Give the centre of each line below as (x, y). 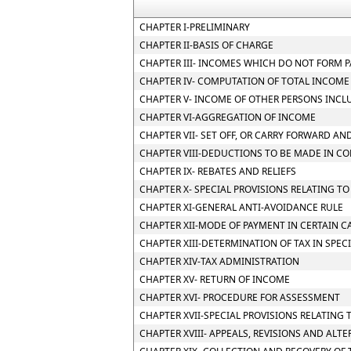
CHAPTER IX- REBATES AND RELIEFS (218, 171)
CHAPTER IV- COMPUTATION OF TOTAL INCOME (244, 81)
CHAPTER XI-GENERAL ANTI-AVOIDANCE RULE (241, 207)
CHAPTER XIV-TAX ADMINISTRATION (219, 261)
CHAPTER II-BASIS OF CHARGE (206, 45)
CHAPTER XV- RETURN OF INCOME (215, 279)
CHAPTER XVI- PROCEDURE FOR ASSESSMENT (240, 297)
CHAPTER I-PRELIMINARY (195, 27)
